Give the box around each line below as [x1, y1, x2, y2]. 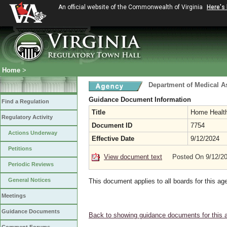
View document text [104, 153, 162, 161]
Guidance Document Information [89, 96, 191, 103]
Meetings [2, 193, 26, 199]
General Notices [8, 177, 51, 183]
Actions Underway [8, 130, 57, 136]
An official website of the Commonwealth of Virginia [58, 4, 204, 11]
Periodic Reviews [8, 161, 54, 167]
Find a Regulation [2, 98, 49, 104]
